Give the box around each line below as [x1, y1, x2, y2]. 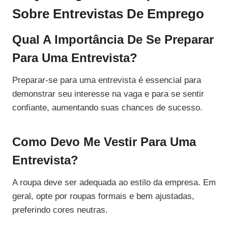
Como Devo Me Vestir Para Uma [12, 135, 196, 149]
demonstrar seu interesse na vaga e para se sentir [12, 89, 204, 99]
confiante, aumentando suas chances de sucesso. [12, 103, 203, 113]
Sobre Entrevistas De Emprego [12, 6, 204, 22]
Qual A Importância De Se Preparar [12, 33, 214, 47]
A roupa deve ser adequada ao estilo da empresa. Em [12, 178, 216, 188]
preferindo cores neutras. [12, 205, 108, 215]
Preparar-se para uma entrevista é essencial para [12, 75, 201, 85]
